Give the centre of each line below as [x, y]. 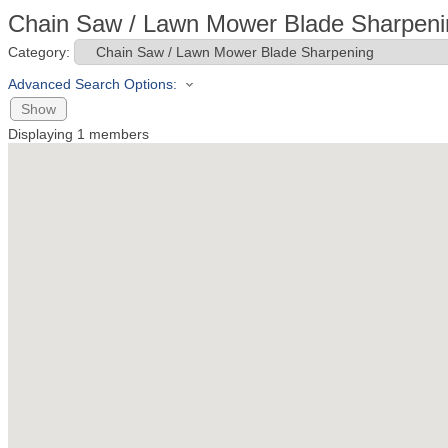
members [117, 134]
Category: [39, 52]
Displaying [42, 134]
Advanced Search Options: [92, 84]
